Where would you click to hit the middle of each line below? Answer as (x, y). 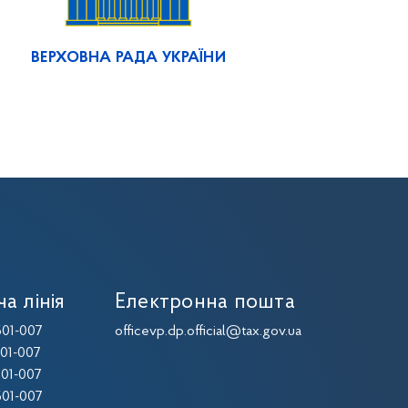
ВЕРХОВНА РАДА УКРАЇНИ (128, 57)
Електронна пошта (205, 302)
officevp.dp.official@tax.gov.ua (208, 331)
